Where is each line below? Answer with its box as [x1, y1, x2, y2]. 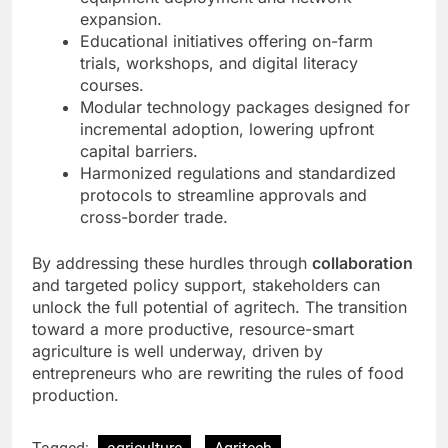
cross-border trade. [80, 207, 228, 228]
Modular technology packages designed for [80, 97, 410, 118]
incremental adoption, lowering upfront [80, 119, 374, 140]
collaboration [312, 253, 413, 274]
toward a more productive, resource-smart [32, 319, 354, 340]
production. [32, 385, 119, 406]
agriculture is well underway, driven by [32, 341, 323, 362]
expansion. [80, 9, 162, 30]
